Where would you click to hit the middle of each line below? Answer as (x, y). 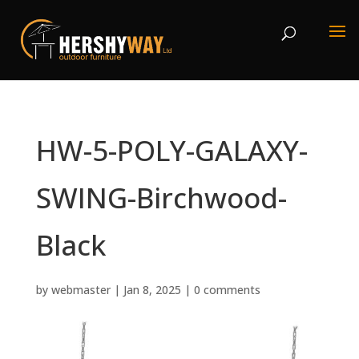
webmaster (81, 290)
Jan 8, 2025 (152, 290)
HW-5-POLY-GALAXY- (171, 150)
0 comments (227, 290)
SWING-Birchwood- (161, 198)
